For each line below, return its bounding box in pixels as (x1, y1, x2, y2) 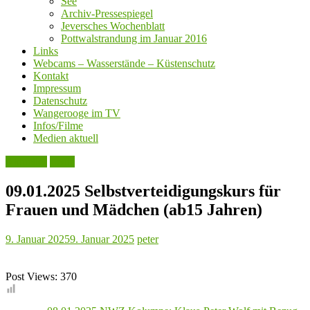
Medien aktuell (33, 132, 98, 145)
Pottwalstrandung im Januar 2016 (61, 33, 207, 45)
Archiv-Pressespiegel (61, 8, 153, 20)
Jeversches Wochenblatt (61, 20, 165, 33)
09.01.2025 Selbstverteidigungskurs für (6, 182, 281, 201)
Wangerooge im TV (33, 107, 120, 120)
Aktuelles (6, 156, 47, 168)
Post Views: (6, 271, 57, 283)
